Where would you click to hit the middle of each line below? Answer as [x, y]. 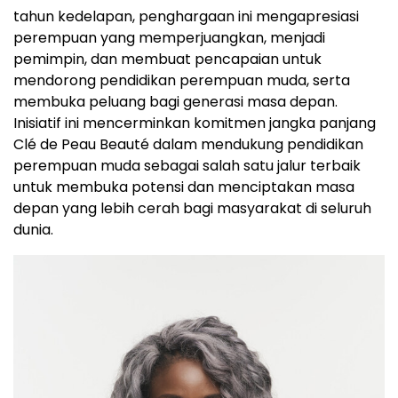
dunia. [33, 230]
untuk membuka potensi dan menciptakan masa [184, 187]
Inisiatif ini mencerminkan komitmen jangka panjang [195, 123]
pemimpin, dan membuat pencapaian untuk [167, 59]
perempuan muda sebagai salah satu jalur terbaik [187, 166]
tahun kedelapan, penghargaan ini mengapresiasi [186, 16]
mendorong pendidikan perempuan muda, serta [182, 80]
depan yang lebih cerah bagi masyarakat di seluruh [192, 208]
